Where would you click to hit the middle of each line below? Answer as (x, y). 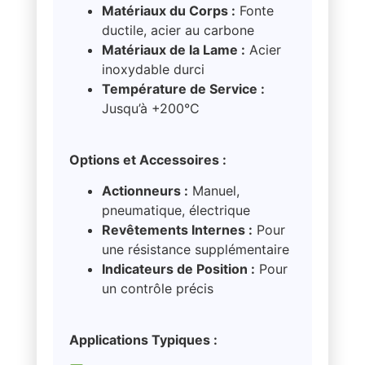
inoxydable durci (153, 70)
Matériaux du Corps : (168, 11)
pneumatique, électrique (176, 211)
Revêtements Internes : (177, 230)
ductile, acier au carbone (178, 31)
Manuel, (213, 191)
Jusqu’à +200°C (150, 109)
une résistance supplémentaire (195, 250)
